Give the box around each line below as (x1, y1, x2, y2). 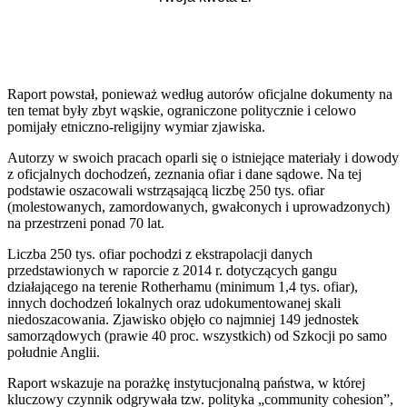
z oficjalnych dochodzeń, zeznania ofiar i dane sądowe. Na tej (7, 165, 362, 182)
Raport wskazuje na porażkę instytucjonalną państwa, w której (7, 374, 365, 391)
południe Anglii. (7, 343, 100, 360)
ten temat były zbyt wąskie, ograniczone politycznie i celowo (7, 102, 356, 118)
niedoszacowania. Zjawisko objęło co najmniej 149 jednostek (7, 311, 359, 327)
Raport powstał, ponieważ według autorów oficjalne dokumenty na (7, 85, 392, 102)
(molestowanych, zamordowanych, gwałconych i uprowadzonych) (7, 198, 390, 214)
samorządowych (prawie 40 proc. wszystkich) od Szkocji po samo (7, 327, 387, 343)
